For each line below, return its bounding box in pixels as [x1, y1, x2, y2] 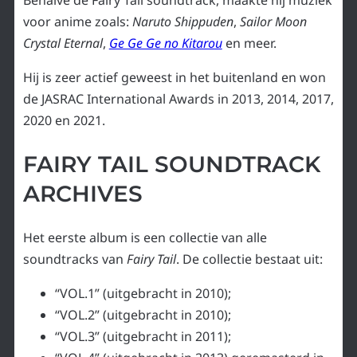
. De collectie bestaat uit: [175, 250, 323, 269]
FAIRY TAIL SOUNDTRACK [22, 151, 320, 178]
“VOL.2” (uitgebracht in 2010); [54, 306, 231, 324]
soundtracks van [22, 250, 127, 269]
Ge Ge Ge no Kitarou [108, 33, 222, 52]
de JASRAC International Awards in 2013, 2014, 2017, [22, 89, 334, 108]
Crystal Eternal [22, 33, 103, 52]
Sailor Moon [239, 12, 307, 30]
